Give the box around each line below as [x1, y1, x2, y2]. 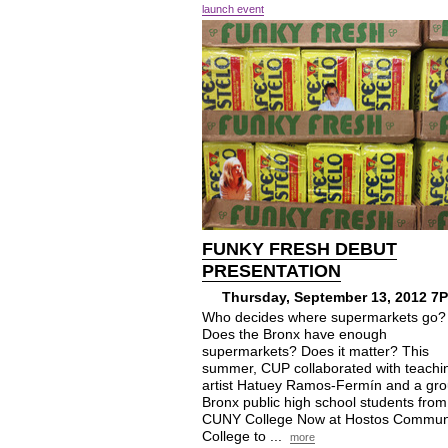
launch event [202, 3, 264, 15]
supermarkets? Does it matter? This [202, 343, 429, 359]
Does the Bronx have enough [202, 326, 387, 342]
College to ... [202, 428, 286, 444]
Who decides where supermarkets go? [202, 309, 446, 325]
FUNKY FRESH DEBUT [202, 239, 397, 259]
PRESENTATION [202, 261, 341, 281]
